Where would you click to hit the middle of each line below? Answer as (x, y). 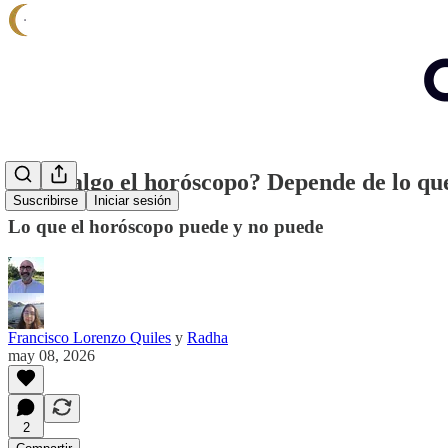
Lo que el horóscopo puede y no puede (165, 226)
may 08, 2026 (51, 355)
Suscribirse (45, 201)
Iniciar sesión (132, 201)
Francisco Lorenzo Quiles (89, 337)
